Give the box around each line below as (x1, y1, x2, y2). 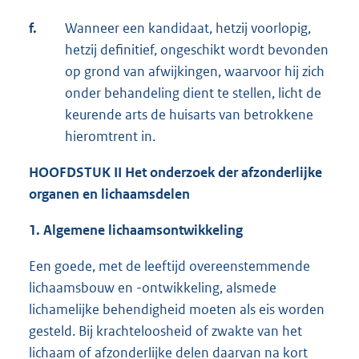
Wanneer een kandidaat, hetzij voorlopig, (65, 18, 311, 37)
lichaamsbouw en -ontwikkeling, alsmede (29, 278, 276, 296)
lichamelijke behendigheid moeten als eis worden (29, 300, 325, 318)
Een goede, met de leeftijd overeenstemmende (29, 256, 310, 275)
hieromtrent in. (65, 127, 155, 145)
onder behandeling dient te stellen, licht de (65, 83, 321, 102)
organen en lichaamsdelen (29, 184, 190, 203)
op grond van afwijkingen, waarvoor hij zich (65, 62, 325, 80)
